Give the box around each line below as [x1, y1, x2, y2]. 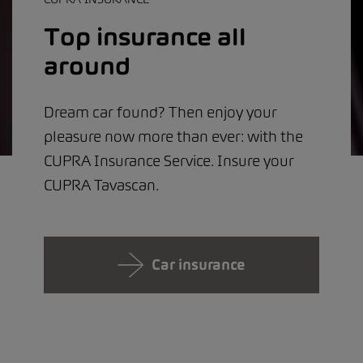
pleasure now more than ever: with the [44, 127, 303, 147]
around [44, 51, 130, 81]
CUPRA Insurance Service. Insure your [44, 152, 294, 171]
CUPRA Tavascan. [44, 176, 159, 195]
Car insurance [152, 255, 246, 275]
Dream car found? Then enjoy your [44, 103, 277, 122]
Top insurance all [44, 22, 246, 52]
